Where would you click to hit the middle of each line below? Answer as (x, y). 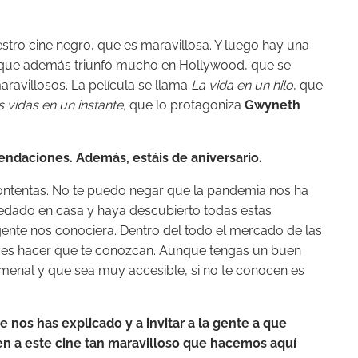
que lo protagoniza (185, 105)
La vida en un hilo (242, 85)
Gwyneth (272, 105)
